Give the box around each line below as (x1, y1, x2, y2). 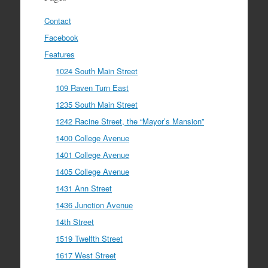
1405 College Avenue (56, 166, 130, 178)
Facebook (44, 32, 78, 44)
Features (44, 48, 75, 60)
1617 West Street (56, 249, 117, 261)
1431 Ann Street (56, 182, 112, 194)
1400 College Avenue (56, 132, 130, 144)
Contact (44, 15, 71, 27)
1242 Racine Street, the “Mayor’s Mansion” (56, 115, 205, 127)
